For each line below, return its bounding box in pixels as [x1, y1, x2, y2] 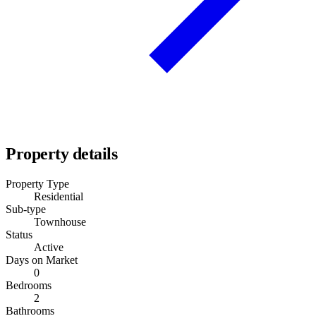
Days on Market [6, 254, 78, 266]
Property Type [6, 178, 69, 190]
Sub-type [6, 203, 46, 215]
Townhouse [34, 216, 86, 228]
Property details [6, 145, 118, 164]
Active [34, 241, 63, 253]
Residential [34, 190, 83, 202]
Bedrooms [6, 279, 51, 291]
